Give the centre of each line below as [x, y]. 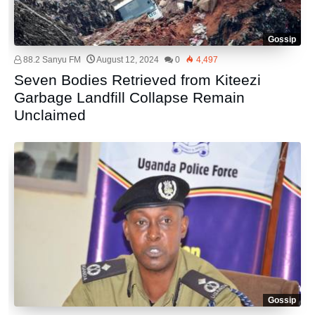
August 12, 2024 [128, 59]
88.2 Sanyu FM [51, 59]
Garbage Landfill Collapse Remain [130, 97]
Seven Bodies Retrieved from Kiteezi [138, 79]
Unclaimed [50, 115]
